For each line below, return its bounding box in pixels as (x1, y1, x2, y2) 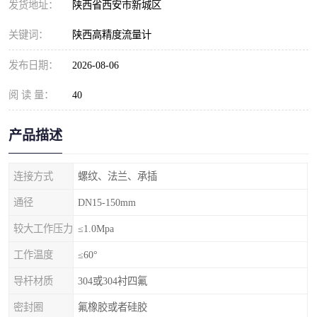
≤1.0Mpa (78, 223, 114, 234)
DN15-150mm (78, 197, 136, 208)
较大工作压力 (13, 223, 73, 234)
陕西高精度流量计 (72, 29, 151, 40)
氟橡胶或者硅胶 (78, 301, 147, 313)
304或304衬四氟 (78, 275, 147, 287)
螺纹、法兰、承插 (78, 171, 157, 182)
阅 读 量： (8, 89, 54, 100)
